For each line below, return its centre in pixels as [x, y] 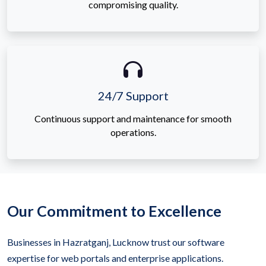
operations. [133, 132]
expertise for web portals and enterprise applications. [115, 258]
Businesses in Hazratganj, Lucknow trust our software [116, 242]
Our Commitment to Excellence [114, 210]
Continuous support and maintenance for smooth [133, 118]
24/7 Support [133, 95]
